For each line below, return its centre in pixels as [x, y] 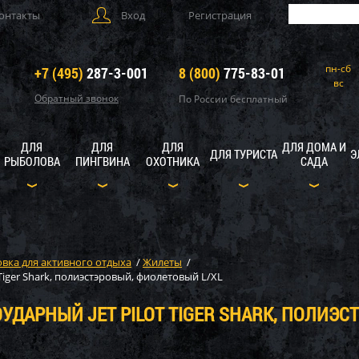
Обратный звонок [77, 98]
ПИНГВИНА [102, 161]
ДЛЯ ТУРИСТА [243, 154]
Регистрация [220, 15]
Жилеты [162, 262]
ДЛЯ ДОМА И [314, 147]
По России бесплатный [233, 99]
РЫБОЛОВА [32, 161]
